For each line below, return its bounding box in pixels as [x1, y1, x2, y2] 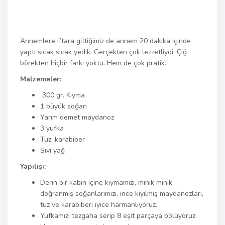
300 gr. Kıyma [40, 90, 85, 100]
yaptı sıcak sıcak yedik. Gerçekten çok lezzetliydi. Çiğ [20, 47, 187, 57]
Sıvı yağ [40, 146, 65, 155]
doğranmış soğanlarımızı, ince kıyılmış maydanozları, [40, 189, 203, 198]
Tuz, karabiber [40, 135, 85, 144]
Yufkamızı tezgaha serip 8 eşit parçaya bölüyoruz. [40, 211, 197, 220]
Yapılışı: [20, 162, 46, 171]
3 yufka [40, 124, 64, 133]
